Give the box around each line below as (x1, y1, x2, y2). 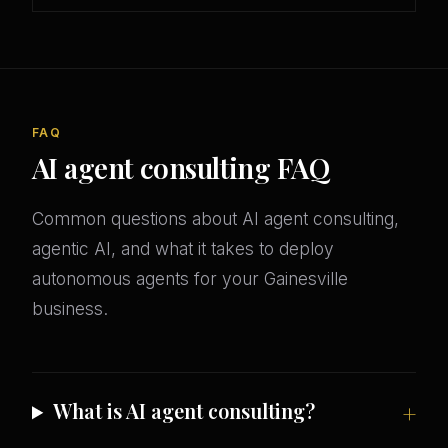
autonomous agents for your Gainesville (32, 268, 348, 290)
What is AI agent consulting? (53, 397, 316, 425)
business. (32, 298, 108, 320)
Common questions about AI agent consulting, (32, 208, 399, 230)
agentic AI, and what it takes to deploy (32, 238, 334, 260)
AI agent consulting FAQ (32, 149, 330, 187)
